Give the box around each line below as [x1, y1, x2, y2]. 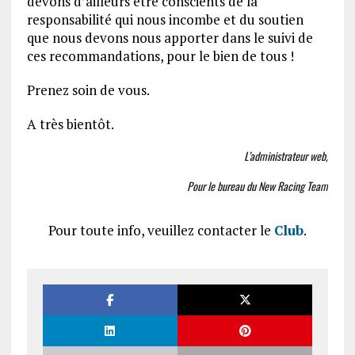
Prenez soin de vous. [26, 81, 150, 99]
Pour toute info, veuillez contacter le [48, 221, 274, 239]
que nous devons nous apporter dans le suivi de [26, 29, 313, 47]
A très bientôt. [26, 115, 114, 133]
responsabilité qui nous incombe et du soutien [26, 10, 303, 29]
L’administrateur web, [244, 147, 329, 164]
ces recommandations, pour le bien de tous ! [26, 47, 294, 65]
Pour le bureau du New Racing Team [187, 177, 329, 194]
